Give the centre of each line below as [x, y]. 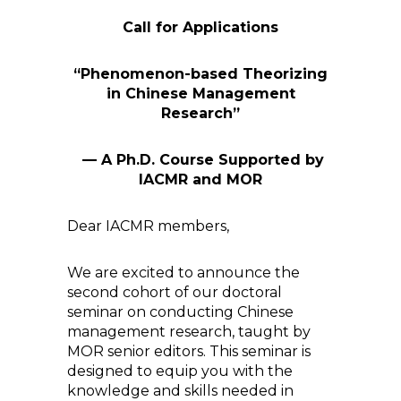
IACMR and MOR [200, 179]
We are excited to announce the [183, 273]
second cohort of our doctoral [175, 292]
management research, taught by [189, 332]
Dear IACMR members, [148, 226]
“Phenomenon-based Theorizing [200, 74]
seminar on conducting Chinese [180, 312]
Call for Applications [200, 27]
